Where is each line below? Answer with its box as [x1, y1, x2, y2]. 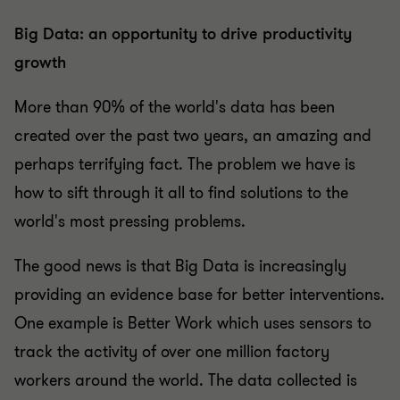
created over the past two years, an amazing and [14, 125, 371, 146]
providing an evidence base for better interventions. [14, 284, 385, 305]
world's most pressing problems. [14, 211, 246, 232]
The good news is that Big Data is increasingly [14, 255, 346, 277]
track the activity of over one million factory [14, 341, 329, 362]
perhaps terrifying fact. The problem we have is [14, 154, 355, 175]
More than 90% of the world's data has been [14, 96, 335, 118]
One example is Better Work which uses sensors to [14, 312, 371, 334]
